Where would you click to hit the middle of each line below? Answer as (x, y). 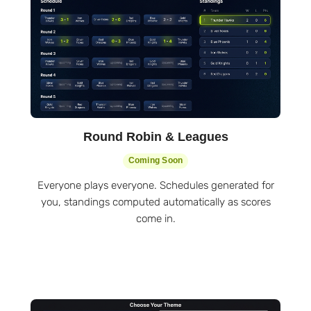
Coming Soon (155, 161)
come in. (155, 218)
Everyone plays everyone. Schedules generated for (155, 185)
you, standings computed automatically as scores (155, 202)
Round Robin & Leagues (155, 137)
